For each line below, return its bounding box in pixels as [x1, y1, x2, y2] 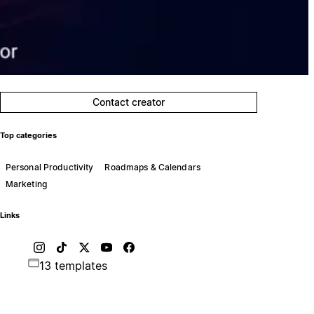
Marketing [5, 178, 47, 189]
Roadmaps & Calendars [104, 161, 200, 172]
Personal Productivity [5, 161, 94, 172]
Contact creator [93, 96, 165, 108]
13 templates [39, 258, 107, 273]
